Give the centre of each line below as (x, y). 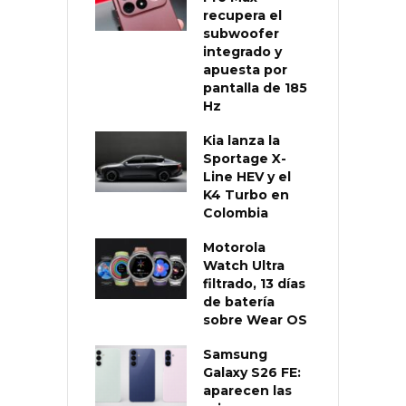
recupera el (242, 15)
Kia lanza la (242, 140)
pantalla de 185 (255, 87)
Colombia (236, 213)
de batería (239, 301)
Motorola (234, 247)
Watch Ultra (244, 265)
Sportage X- (245, 158)
